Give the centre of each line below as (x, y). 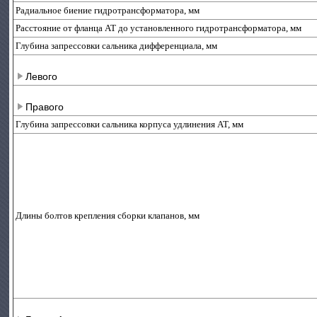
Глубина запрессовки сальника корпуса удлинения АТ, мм (130, 124)
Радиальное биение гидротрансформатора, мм (108, 10)
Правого (45, 107)
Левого (42, 76)
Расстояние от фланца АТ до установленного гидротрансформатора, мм (159, 28)
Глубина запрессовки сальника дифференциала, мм (117, 46)
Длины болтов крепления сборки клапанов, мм (108, 215)
